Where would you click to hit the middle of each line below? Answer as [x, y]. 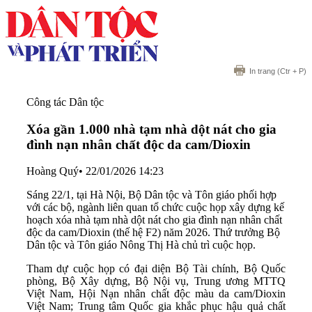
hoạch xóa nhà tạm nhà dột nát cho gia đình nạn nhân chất [154, 220]
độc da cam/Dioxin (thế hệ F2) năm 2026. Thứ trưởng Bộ [153, 233]
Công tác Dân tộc [65, 102]
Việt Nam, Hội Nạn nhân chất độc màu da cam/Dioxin [156, 294]
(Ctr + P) [291, 71]
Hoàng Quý [53, 171]
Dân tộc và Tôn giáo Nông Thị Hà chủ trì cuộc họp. [141, 245]
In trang [262, 71]
